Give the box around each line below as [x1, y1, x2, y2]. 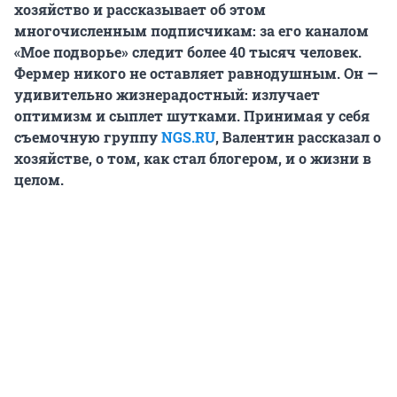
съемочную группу [14, 128, 161, 147]
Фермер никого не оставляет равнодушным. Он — [14, 64, 378, 83]
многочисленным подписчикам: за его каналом [14, 21, 369, 41]
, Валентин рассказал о [215, 128, 381, 147]
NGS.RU [161, 128, 215, 147]
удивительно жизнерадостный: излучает [14, 85, 320, 105]
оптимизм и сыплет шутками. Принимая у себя [14, 106, 370, 126]
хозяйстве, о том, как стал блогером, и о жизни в [14, 149, 371, 168]
